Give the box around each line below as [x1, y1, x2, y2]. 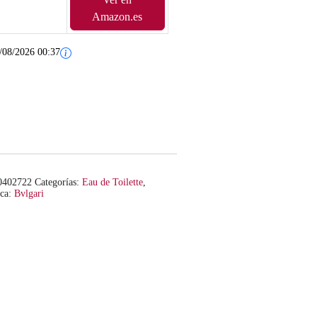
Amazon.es [92, 11, 143, 23]
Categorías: [34, 177, 82, 188]
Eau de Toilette [81, 177, 143, 188]
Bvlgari [13, 188, 44, 200]
